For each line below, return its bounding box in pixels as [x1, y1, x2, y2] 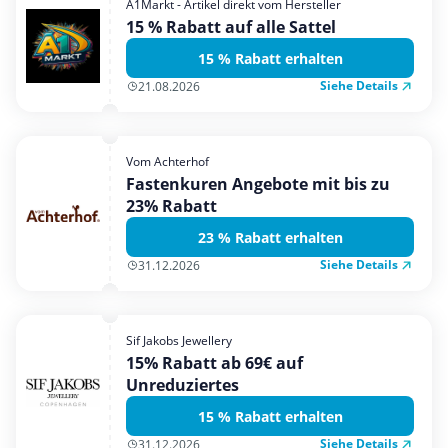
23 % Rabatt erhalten [197, 227, 343, 247]
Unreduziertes [126, 374, 239, 396]
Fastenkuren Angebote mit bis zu [126, 173, 390, 195]
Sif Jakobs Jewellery [126, 332, 232, 349]
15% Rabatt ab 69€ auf [126, 352, 303, 374]
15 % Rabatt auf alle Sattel [126, 16, 336, 38]
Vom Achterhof [126, 153, 209, 170]
